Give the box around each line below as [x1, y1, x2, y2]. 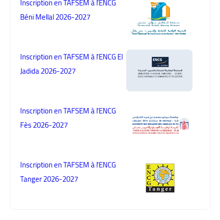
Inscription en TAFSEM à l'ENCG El [20, 50, 123, 64]
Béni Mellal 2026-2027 [20, 10, 90, 25]
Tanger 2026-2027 [20, 172, 78, 187]
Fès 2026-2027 [20, 118, 68, 133]
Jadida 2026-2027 [20, 64, 76, 79]
